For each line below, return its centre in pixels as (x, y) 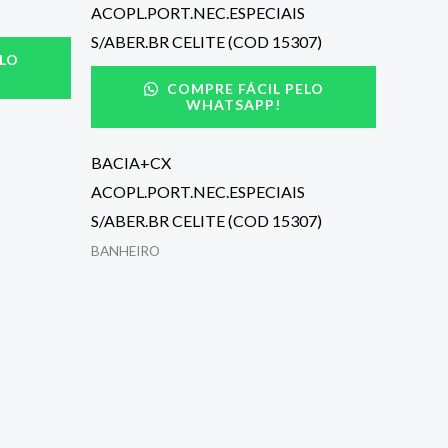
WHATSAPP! (233, 105)
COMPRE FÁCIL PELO (243, 88)
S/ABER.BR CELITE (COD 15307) (206, 221)
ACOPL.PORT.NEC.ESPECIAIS (198, 192)
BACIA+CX (131, 163)
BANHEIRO (125, 251)
